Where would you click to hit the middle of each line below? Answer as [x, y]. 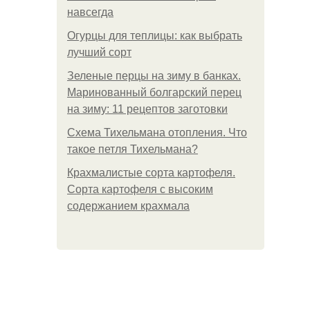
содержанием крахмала [128, 206]
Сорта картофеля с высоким [140, 189]
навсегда [90, 12]
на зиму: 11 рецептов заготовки [147, 109]
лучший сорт [99, 52]
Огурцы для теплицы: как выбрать [155, 36]
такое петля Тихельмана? [133, 149]
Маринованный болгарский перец [154, 92]
